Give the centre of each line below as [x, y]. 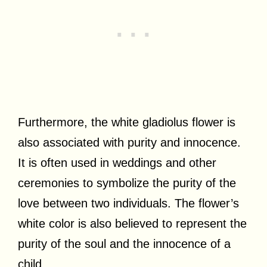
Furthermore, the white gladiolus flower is [127, 122]
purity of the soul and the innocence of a [124, 243]
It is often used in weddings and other [117, 162]
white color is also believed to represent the [132, 223]
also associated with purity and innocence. [129, 142]
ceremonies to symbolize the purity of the [127, 183]
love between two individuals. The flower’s [128, 203]
